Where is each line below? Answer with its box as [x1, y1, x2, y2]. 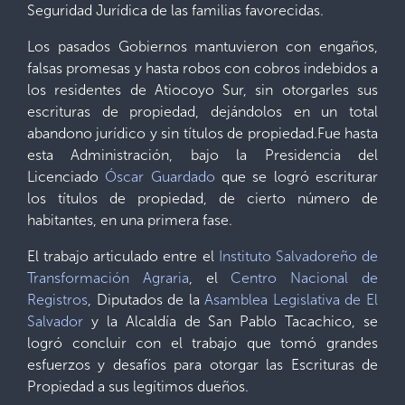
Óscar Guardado [105, 168, 215, 185]
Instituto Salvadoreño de [218, 248, 379, 265]
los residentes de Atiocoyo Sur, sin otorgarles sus [27, 81, 378, 99]
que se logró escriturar [214, 168, 379, 185]
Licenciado [27, 168, 106, 185]
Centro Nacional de [231, 269, 379, 287]
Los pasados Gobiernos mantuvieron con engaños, [27, 38, 378, 55]
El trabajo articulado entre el [27, 248, 219, 265]
